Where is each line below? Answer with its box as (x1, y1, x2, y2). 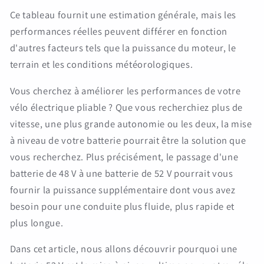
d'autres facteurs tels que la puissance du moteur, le (9, 41, 236, 55)
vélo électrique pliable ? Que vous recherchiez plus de (9, 100, 243, 114)
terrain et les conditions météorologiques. (9, 58, 193, 71)
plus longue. (9, 216, 64, 229)
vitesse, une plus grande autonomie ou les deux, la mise (9, 117, 252, 130)
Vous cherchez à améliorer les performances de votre (9, 84, 241, 97)
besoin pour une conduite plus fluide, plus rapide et (9, 199, 235, 213)
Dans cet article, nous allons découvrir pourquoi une (9, 242, 237, 256)
